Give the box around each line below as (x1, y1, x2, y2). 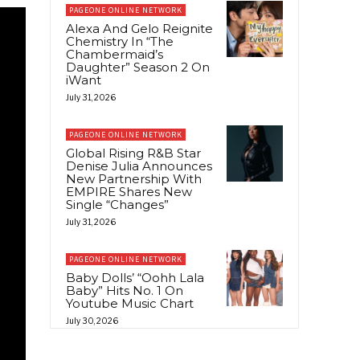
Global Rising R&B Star (66, 145, 201, 161)
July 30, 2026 (66, 315, 118, 325)
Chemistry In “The (66, 33, 174, 49)
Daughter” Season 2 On (66, 59, 210, 75)
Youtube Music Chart (66, 295, 194, 311)
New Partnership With (66, 170, 202, 186)
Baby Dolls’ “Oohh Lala (66, 269, 204, 285)
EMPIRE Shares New (66, 183, 192, 199)
